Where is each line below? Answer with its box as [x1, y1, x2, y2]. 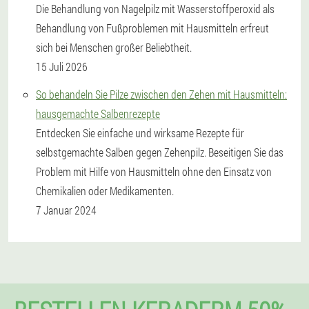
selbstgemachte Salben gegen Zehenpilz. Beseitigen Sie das [36, 145, 283, 159]
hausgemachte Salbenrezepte [36, 106, 160, 121]
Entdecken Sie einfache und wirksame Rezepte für [36, 126, 244, 140]
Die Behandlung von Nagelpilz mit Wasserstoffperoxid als [36, 1, 275, 16]
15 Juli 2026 [36, 59, 88, 74]
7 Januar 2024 [36, 203, 97, 217]
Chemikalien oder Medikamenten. [36, 183, 174, 198]
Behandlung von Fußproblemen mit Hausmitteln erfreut [36, 21, 269, 35]
